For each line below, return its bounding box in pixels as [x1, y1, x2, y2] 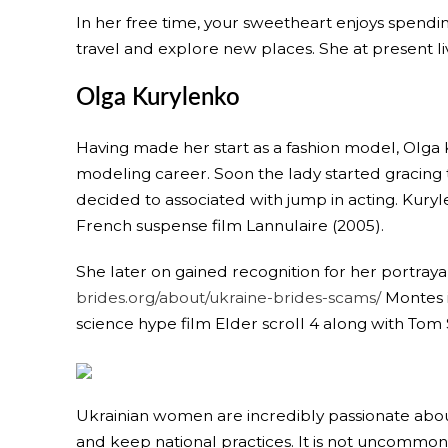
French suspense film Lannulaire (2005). [76, 216, 384, 235]
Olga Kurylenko [76, 86, 240, 110]
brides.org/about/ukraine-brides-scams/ [76, 288, 381, 307]
